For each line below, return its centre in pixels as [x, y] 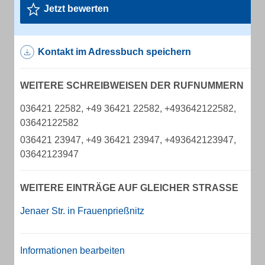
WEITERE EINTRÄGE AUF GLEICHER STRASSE [126, 188]
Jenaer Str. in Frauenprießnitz [82, 211]
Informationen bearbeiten [72, 251]
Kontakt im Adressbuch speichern [114, 52]
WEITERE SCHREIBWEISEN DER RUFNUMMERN [132, 85]
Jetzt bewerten [76, 9]
